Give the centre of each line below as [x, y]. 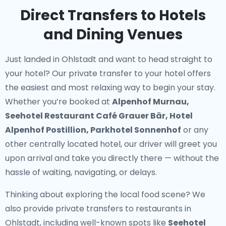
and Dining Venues [113, 35]
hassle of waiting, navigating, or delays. [81, 172]
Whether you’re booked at [59, 102]
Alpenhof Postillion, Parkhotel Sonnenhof [93, 130]
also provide [30, 209]
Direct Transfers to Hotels [113, 15]
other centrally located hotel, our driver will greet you [111, 144]
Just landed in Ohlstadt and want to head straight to [109, 59]
